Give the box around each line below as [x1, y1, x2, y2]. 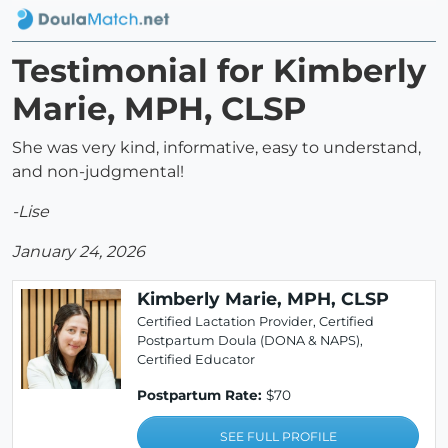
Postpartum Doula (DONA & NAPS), [137, 333, 363, 349]
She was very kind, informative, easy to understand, [12, 138, 421, 158]
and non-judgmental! [12, 162, 184, 182]
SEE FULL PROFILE [219, 429, 337, 445]
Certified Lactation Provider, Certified [137, 314, 374, 330]
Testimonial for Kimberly [12, 51, 426, 91]
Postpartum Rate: [137, 387, 262, 404]
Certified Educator [137, 352, 255, 368]
